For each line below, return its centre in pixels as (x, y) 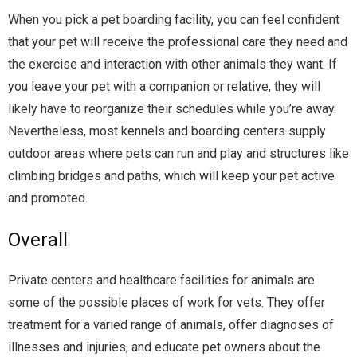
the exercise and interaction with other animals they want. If (173, 65)
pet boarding (136, 20)
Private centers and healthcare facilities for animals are (161, 280)
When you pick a (53, 20)
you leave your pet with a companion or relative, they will (164, 87)
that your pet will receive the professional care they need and (178, 42)
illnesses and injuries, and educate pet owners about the (164, 347)
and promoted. (48, 198)
